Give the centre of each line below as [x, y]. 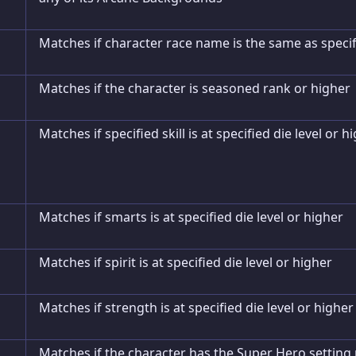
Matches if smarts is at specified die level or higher [191, 217]
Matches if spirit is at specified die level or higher [186, 262]
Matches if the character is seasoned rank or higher [195, 88]
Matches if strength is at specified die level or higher [196, 308]
